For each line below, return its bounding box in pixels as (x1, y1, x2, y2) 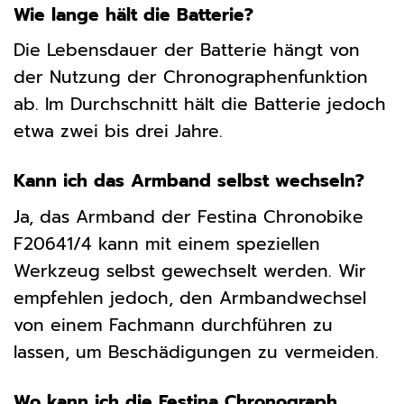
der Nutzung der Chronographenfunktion (14, 64, 368, 91)
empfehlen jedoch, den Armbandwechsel (14, 284, 366, 311)
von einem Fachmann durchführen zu (14, 311, 333, 338)
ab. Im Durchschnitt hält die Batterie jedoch (14, 91, 386, 118)
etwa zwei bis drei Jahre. (14, 118, 223, 145)
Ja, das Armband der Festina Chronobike (14, 203, 363, 230)
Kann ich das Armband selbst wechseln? (14, 168, 364, 195)
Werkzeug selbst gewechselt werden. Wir (14, 257, 366, 284)
